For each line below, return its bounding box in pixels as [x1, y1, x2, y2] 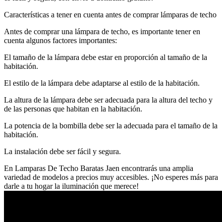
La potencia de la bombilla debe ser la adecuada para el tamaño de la [4, 121, 218, 130]
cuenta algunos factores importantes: [4, 36, 117, 45]
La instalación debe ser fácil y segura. [4, 147, 121, 156]
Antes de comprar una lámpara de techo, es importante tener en [4, 27, 200, 36]
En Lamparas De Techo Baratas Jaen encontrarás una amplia [4, 164, 193, 172]
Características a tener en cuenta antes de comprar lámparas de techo [4, 10, 217, 19]
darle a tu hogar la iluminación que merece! [4, 181, 139, 190]
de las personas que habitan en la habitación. [4, 104, 142, 113]
